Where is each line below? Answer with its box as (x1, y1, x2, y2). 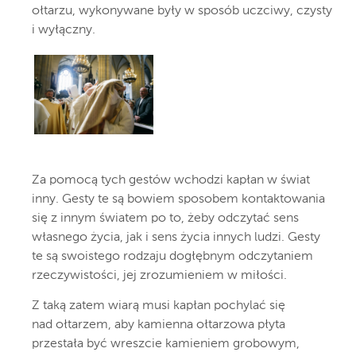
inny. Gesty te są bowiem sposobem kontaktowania (32, 193, 325, 207)
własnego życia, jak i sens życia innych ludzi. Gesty (32, 231, 320, 245)
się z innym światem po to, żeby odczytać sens (32, 212, 299, 226)
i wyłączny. (32, 24, 95, 37)
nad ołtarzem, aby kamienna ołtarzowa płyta (32, 319, 285, 332)
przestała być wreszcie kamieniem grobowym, (32, 338, 300, 351)
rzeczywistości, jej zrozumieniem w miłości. (32, 269, 287, 283)
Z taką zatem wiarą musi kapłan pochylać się (32, 300, 285, 313)
